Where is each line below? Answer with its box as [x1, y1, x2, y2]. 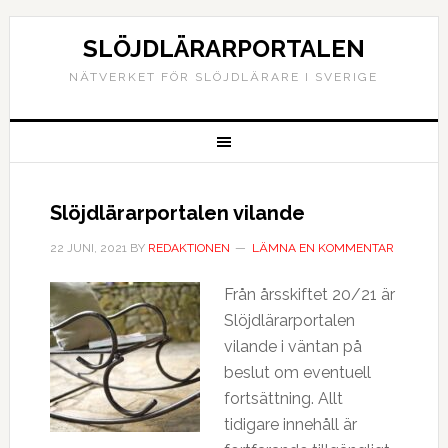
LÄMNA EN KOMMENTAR [251, 241, 394, 255]
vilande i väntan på [223, 337, 362, 356]
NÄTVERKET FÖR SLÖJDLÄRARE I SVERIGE [69, 70, 379, 84]
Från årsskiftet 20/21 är [223, 285, 395, 304]
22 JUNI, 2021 [49, 241, 127, 255]
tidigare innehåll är [223, 415, 357, 434]
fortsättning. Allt [223, 389, 343, 408]
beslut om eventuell [223, 363, 371, 382]
